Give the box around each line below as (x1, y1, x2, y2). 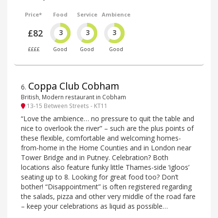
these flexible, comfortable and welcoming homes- (21, 133, 181, 143)
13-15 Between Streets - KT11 (25, 101, 108, 109)
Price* (25, 11, 42, 18)
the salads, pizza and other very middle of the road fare (21, 192, 196, 201)
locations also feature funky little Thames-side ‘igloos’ (21, 163, 189, 172)
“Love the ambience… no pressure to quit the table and (21, 114, 194, 124)
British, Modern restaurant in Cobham (21, 92, 126, 101)
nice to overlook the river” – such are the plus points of (21, 124, 194, 133)
